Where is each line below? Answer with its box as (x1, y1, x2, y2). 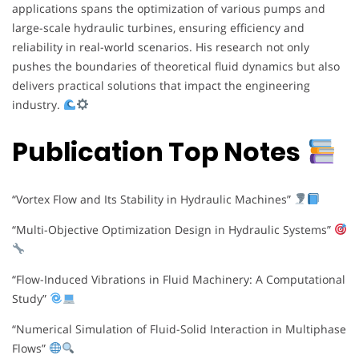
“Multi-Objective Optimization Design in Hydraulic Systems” (12, 221, 334, 237)
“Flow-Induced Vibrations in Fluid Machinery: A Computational (12, 271, 345, 287)
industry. (12, 96, 63, 112)
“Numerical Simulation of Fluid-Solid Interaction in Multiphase (12, 321, 346, 337)
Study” (12, 290, 50, 306)
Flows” (12, 340, 49, 356)
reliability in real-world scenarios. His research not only (12, 38, 309, 54)
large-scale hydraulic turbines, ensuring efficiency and (12, 19, 305, 35)
